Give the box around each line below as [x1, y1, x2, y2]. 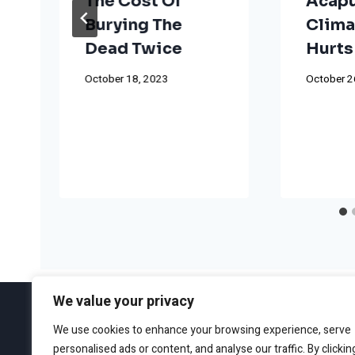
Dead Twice [85, 38, 182, 59]
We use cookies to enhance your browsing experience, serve [53, 322, 351, 338]
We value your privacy [53, 291, 194, 312]
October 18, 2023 [85, 71, 169, 88]
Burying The [85, 14, 182, 35]
